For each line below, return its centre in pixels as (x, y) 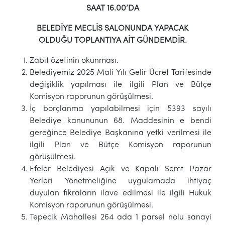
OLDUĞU (56, 40)
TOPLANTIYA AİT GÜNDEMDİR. (130, 40)
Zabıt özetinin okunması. (74, 61)
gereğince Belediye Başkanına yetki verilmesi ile (121, 133)
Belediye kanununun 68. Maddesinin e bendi (121, 121)
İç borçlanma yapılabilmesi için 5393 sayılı (121, 109)
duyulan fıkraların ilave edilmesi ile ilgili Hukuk (121, 193)
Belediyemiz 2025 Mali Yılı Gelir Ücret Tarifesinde (121, 73)
